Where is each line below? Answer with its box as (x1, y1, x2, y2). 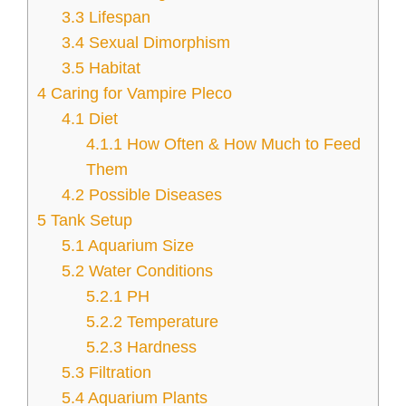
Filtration (84, 363, 152, 382)
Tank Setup (46, 211, 132, 230)
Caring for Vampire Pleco (46, 84, 232, 103)
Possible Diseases (84, 186, 223, 205)
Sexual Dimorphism (84, 34, 231, 53)
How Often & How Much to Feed (122, 135, 362, 154)
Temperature (122, 313, 219, 332)
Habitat (84, 59, 141, 78)
